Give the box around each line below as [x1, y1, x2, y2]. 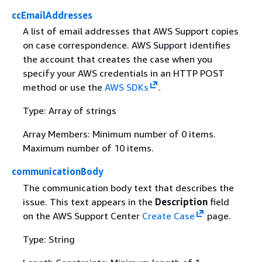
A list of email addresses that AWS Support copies [22, 25, 239, 37]
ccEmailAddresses [12, 9, 92, 22]
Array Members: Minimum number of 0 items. [22, 128, 216, 140]
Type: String [22, 233, 75, 245]
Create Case [142, 209, 195, 222]
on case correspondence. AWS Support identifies [22, 39, 230, 51]
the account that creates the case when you [22, 53, 212, 65]
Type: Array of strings [22, 105, 116, 117]
